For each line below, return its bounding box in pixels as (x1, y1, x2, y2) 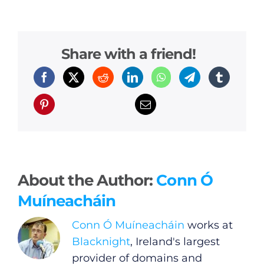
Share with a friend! (61, 45, 196, 63)
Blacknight (71, 235, 130, 248)
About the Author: (17, 170, 157, 189)
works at (187, 218, 233, 232)
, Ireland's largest (130, 235, 220, 248)
